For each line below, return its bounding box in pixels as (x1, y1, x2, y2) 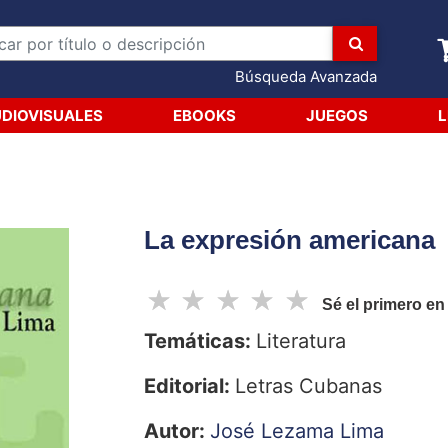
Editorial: (144, 374, 235, 398)
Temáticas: (144, 329, 256, 353)
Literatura (256, 329, 346, 353)
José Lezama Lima (210, 419, 384, 443)
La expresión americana (144, 225, 435, 255)
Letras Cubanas (235, 374, 382, 398)
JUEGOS (305, 105, 368, 125)
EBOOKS (172, 105, 236, 125)
